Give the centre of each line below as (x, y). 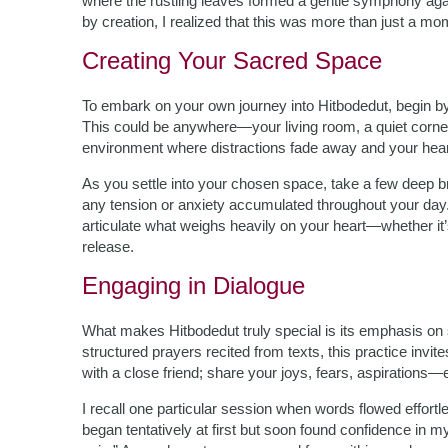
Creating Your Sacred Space (232, 60)
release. (108, 246)
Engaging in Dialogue (193, 285)
